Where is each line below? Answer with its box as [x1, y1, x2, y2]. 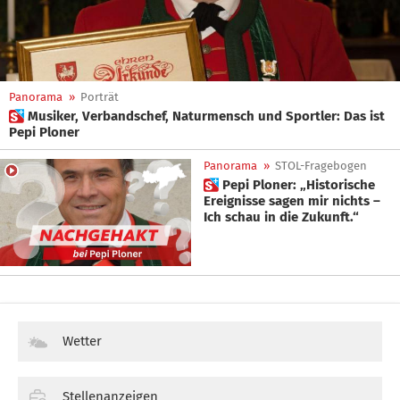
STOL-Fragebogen [275, 159, 367, 172]
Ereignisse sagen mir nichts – [204, 193, 380, 209]
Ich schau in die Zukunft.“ [204, 209, 359, 225]
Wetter [62, 333, 102, 350]
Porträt [80, 90, 119, 104]
